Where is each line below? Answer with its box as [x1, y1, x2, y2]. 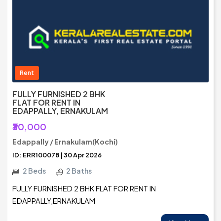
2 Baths [66, 166, 92, 176]
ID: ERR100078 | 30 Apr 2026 [12, 151, 102, 159]
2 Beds [23, 166, 46, 176]
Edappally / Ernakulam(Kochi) [12, 137, 118, 147]
